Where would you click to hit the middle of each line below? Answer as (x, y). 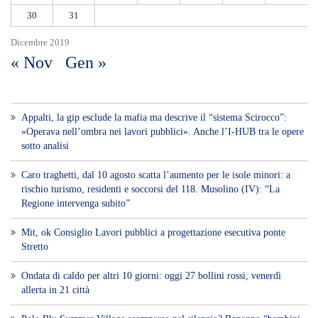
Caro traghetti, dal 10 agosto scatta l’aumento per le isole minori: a (156, 175)
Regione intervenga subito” (76, 204)
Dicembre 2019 (40, 43)
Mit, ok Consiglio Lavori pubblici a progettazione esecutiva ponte (153, 233)
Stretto (35, 247)
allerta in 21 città (55, 290)
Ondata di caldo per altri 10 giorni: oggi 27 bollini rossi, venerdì (151, 276)
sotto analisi (45, 146)
